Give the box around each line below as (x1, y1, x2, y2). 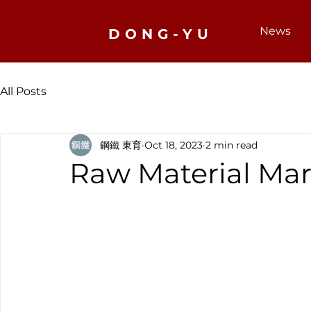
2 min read (205, 138, 258, 151)
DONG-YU (108, 26, 213, 42)
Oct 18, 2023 (144, 138, 203, 151)
